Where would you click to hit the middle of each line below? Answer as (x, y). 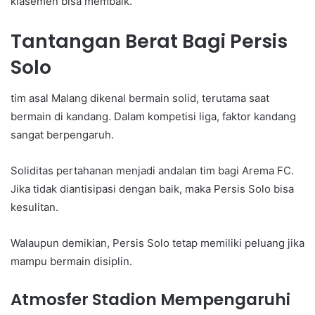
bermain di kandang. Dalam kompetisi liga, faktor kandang (153, 117)
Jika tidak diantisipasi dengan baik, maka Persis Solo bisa (152, 189)
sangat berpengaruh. (62, 135)
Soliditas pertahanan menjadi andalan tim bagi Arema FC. (152, 171)
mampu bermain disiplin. (71, 262)
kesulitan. (34, 207)
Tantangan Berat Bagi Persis (149, 41)
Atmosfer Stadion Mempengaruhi (150, 300)
